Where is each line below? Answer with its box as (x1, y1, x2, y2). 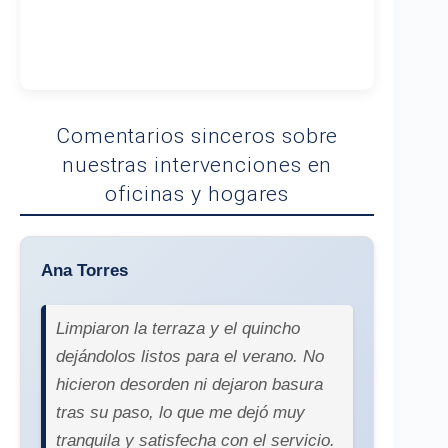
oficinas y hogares (105, 182, 290, 206)
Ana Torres (41, 261, 128, 280)
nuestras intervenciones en (61, 153, 333, 177)
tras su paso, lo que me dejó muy (56, 403, 305, 422)
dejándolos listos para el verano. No (56, 347, 324, 366)
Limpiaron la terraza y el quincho (56, 319, 300, 338)
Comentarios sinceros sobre (55, 124, 339, 148)
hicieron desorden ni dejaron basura (56, 375, 323, 394)
